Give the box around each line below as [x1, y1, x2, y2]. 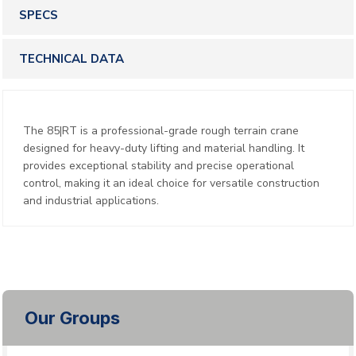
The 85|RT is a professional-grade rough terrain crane [23, 123, 299, 139]
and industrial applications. [23, 193, 159, 209]
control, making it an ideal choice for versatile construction [23, 176, 319, 192]
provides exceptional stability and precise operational [23, 158, 294, 174]
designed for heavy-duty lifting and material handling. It [23, 141, 304, 157]
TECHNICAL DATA [19, 51, 124, 68]
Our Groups [25, 308, 120, 329]
